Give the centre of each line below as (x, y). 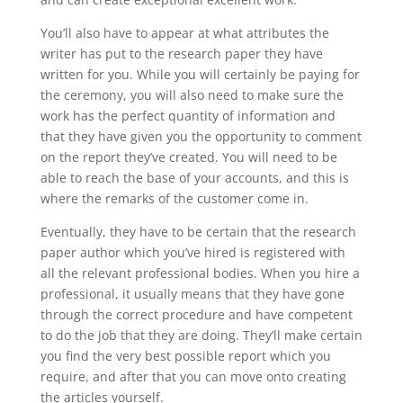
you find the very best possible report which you (185, 356)
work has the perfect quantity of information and (188, 116)
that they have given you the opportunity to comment (201, 136)
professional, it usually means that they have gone (192, 294)
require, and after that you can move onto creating (193, 376)
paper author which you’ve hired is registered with (193, 252)
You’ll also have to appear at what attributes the (184, 33)
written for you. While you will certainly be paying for (200, 74)
